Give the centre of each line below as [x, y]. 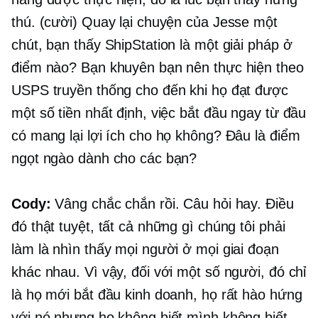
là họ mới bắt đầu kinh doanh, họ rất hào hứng [157, 295]
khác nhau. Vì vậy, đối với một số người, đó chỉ [159, 272]
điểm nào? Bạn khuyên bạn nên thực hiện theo [158, 68]
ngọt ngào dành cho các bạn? [104, 159]
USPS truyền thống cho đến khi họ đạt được [150, 91]
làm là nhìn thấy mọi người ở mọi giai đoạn [145, 250]
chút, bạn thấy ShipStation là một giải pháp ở [152, 45]
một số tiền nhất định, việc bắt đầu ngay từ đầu [159, 113]
